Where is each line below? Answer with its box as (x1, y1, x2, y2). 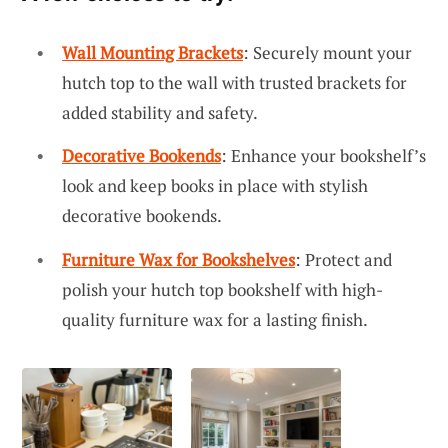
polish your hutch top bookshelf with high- (62, 277, 383, 301)
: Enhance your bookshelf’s (221, 144, 426, 168)
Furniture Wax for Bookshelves (62, 247, 295, 271)
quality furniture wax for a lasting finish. (62, 307, 368, 331)
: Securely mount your (243, 40, 412, 64)
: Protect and (295, 247, 392, 271)
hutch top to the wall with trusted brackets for (62, 70, 407, 94)
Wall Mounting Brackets (62, 40, 243, 64)
